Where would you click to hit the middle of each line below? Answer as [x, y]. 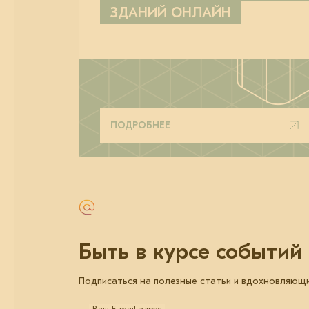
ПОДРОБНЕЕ [140, 125]
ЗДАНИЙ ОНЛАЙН [171, 12]
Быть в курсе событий [190, 252]
